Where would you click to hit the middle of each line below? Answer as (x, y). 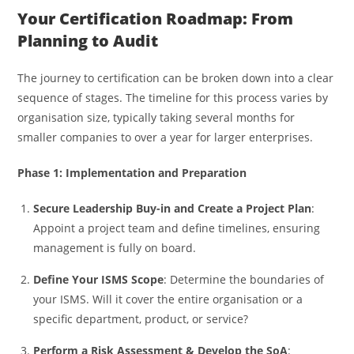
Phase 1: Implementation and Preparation (132, 172)
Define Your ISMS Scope (99, 279)
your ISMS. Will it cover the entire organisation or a (168, 299)
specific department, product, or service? (143, 318)
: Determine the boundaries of (244, 279)
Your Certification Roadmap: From (156, 18)
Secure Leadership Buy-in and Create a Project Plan (173, 208)
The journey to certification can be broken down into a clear (176, 77)
